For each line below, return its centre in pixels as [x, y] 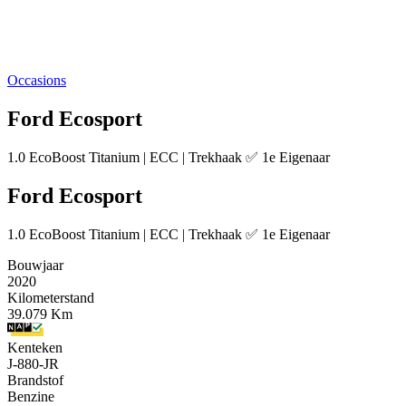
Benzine [31, 396]
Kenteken [35, 347]
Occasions [37, 80]
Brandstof [35, 380]
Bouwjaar [35, 265]
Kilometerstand [51, 297]
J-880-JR [33, 363]
